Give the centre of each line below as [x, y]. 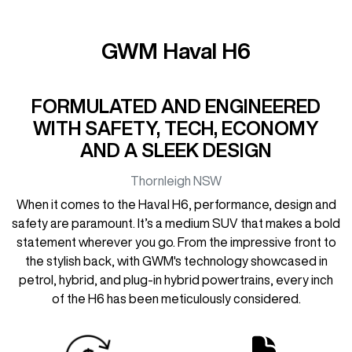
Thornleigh [161, 180]
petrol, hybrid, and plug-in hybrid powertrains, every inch [176, 279]
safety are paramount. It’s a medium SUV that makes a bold [176, 223]
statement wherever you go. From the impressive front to [176, 242]
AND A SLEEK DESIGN [176, 150]
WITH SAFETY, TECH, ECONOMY [176, 128]
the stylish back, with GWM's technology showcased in [176, 260]
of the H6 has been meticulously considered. [176, 298]
